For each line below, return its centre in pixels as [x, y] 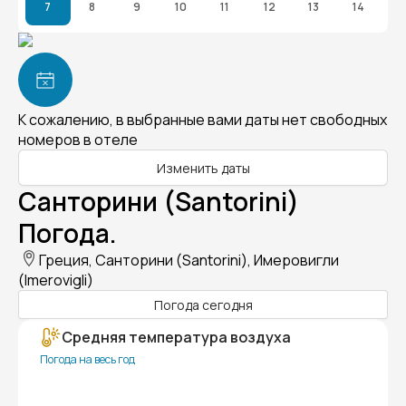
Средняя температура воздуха [176, 337]
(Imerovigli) [56, 280]
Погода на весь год [87, 359]
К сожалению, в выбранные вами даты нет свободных [203, 120]
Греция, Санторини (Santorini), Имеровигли [189, 260]
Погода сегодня [203, 304]
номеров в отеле [78, 140]
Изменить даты [203, 168]
